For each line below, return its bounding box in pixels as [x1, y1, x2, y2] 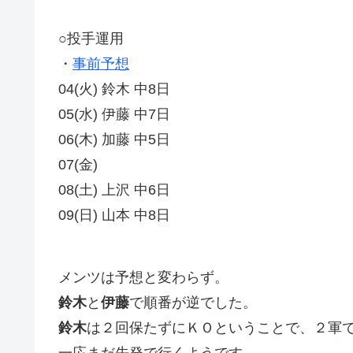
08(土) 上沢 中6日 [58, 182, 170, 199]
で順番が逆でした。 [129, 295, 257, 311]
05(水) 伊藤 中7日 [58, 106, 170, 123]
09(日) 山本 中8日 [58, 207, 170, 224]
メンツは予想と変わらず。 [58, 269, 229, 286]
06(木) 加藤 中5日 [58, 132, 170, 148]
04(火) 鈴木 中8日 [58, 81, 170, 98]
